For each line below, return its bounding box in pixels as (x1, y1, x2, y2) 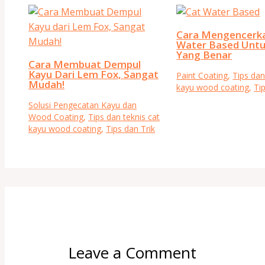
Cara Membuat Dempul (28, 57, 141, 71)
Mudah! (28, 77, 64, 91)
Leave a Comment (67, 241, 196, 263)
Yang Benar (176, 47, 232, 62)
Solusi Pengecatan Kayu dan (28, 99, 137, 111)
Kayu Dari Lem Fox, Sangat (28, 67, 159, 81)
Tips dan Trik (106, 122, 155, 134)
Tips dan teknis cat (88, 111, 160, 122)
